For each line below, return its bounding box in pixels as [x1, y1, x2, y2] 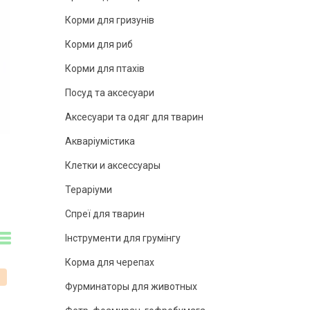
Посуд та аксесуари [65, 87, 154, 98]
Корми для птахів [65, 63, 145, 74]
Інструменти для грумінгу [65, 232, 181, 244]
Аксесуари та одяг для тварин [65, 111, 203, 122]
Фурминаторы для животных [65, 281, 197, 292]
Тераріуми [65, 184, 112, 195]
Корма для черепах [65, 257, 154, 268]
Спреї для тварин [65, 208, 145, 219]
